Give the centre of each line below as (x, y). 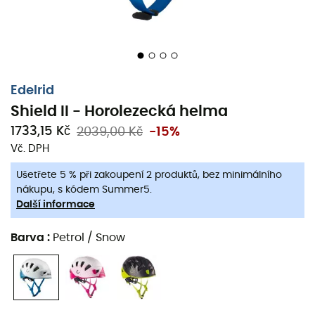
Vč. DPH (30, 149)
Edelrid (32, 91)
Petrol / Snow (89, 238)
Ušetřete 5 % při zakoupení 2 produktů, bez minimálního (149, 175)
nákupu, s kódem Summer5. (84, 190)
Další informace (56, 205)
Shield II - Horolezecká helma (119, 111)
